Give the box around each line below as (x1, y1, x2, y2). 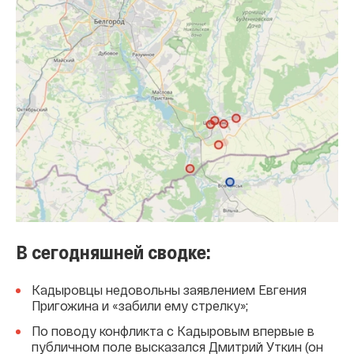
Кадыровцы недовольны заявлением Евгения (32, 282, 307, 298)
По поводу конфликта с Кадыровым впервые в (32, 323, 314, 339)
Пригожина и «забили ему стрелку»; (32, 298, 248, 314)
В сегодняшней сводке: (16, 240, 211, 264)
